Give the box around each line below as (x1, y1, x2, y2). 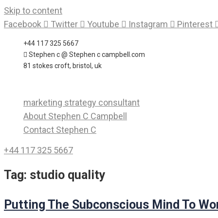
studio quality (30, 167, 106, 182)
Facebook (4, 19, 41, 29)
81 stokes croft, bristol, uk (23, 62, 102, 70)
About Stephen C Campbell (23, 111, 127, 121)
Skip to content (4, 5, 62, 16)
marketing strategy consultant (23, 97, 140, 108)
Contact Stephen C (23, 125, 96, 135)
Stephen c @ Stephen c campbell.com (29, 51, 145, 58)
